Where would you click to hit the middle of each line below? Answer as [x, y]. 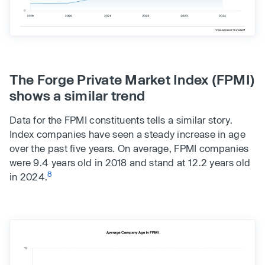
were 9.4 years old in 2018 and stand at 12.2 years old [130, 163]
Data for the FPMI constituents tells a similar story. [121, 120]
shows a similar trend [77, 96]
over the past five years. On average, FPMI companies [129, 148]
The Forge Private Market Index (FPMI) [132, 80]
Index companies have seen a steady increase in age [127, 134]
